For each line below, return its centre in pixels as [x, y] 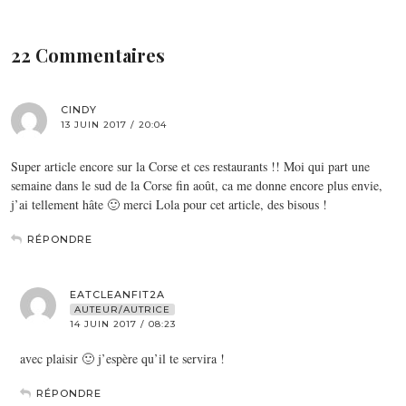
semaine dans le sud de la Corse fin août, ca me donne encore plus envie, [197, 185]
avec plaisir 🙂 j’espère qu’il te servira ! [122, 358]
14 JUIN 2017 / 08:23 [123, 324]
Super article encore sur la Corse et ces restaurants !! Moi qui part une [190, 166]
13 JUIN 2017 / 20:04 [114, 124]
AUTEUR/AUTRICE [122, 309]
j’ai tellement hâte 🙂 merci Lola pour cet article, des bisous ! [169, 204]
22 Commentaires [88, 54]
